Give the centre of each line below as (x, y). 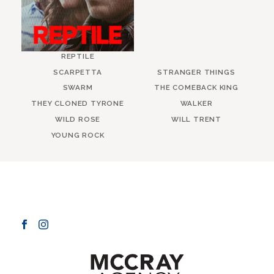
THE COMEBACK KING (196, 88)
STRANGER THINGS (196, 72)
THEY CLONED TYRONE (78, 104)
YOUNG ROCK (78, 135)
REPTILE (78, 56)
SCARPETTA (78, 72)
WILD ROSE (78, 120)
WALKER (196, 104)
